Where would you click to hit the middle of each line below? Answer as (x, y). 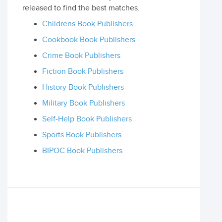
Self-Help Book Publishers (87, 119)
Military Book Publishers (83, 103)
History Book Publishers (83, 87)
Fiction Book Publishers (83, 72)
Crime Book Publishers (81, 56)
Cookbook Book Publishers (89, 40)
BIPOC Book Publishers (82, 151)
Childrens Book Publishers (87, 24)
